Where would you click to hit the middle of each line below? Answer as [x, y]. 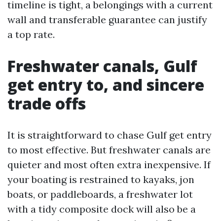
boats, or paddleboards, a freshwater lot [100, 194]
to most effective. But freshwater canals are [109, 150]
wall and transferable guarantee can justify [107, 19]
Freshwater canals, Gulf [102, 66]
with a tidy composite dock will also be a [102, 209]
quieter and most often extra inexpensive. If [109, 165]
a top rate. [31, 34]
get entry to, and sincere [106, 85]
